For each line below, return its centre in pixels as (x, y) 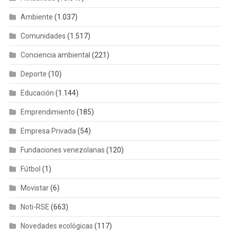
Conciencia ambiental (55, 55)
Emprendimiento (47, 112)
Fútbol (30, 169)
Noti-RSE (35, 207)
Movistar (34, 188)
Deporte (33, 74)
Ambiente (36, 17)
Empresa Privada (48, 131)
